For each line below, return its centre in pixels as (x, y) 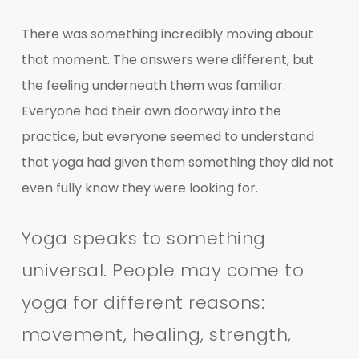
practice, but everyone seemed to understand (167, 136)
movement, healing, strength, (156, 334)
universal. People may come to (163, 270)
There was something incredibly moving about (167, 34)
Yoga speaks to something (143, 238)
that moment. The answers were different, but (167, 59)
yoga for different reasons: (143, 302)
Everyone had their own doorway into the (151, 111)
